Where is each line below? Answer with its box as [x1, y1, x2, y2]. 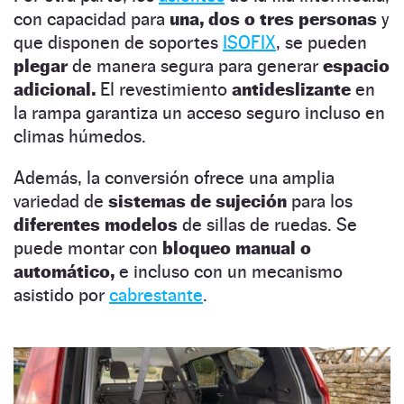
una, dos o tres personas [170, 8, 381, 31]
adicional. [14, 78, 96, 101]
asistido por [14, 284, 109, 307]
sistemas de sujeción [108, 190, 287, 213]
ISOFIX [223, 32, 276, 54]
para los [287, 190, 353, 213]
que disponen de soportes [14, 32, 223, 54]
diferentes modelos [14, 214, 178, 236]
